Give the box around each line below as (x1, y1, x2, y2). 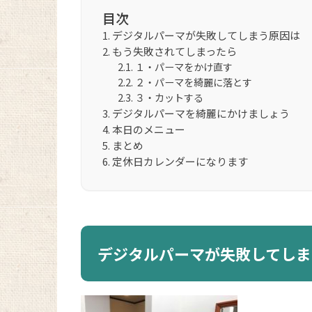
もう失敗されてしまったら (111, 44, 237, 59)
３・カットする (135, 91, 204, 105)
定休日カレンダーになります (111, 154, 248, 169)
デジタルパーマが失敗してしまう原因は (111, 28, 300, 43)
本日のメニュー (111, 122, 185, 137)
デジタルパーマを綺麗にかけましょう (111, 106, 290, 121)
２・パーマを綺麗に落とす (135, 75, 253, 90)
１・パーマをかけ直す (135, 60, 233, 75)
